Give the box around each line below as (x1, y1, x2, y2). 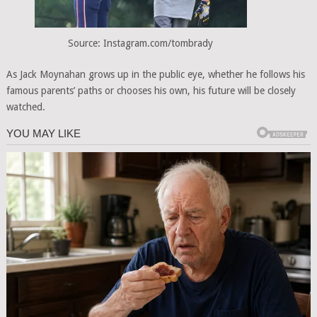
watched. (6, 101, 45, 113)
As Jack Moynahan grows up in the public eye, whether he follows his (6, 69, 305, 81)
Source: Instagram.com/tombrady (68, 38, 214, 50)
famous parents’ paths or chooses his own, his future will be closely (6, 85, 296, 97)
